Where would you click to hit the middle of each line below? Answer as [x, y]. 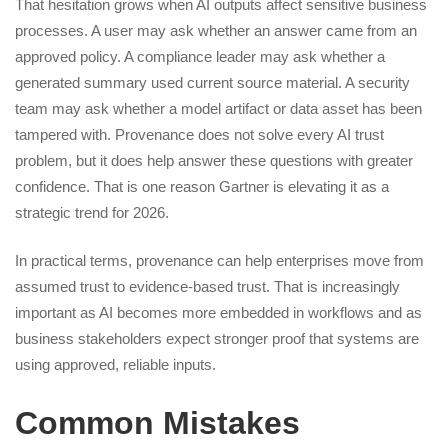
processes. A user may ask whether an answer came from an [216, 30]
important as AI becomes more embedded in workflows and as [218, 312]
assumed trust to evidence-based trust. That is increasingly [207, 286]
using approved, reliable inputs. [115, 364]
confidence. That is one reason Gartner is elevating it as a [202, 186]
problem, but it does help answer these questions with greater [214, 160]
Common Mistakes [157, 422]
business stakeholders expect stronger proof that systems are [217, 338]
